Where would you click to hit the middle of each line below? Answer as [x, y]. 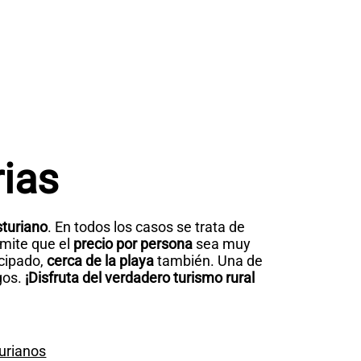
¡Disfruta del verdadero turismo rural [138, 278]
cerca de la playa [100, 261]
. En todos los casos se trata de [146, 227]
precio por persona [133, 244]
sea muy [223, 244]
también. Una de [208, 261]
